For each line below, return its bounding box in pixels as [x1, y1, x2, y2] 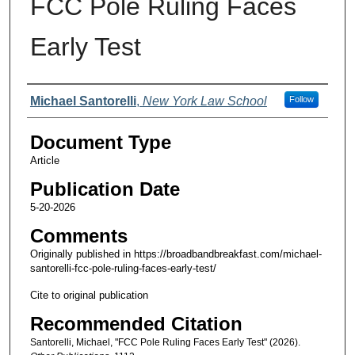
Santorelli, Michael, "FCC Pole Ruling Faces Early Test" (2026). [29, 337, 300, 349]
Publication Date [29, 177, 180, 200]
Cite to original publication [29, 289, 148, 302]
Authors [26, 88, 92, 110]
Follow [288, 94, 314, 104]
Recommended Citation [29, 313, 242, 335]
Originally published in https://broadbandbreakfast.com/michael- [29, 248, 322, 261]
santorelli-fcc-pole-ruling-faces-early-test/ [29, 262, 216, 275]
